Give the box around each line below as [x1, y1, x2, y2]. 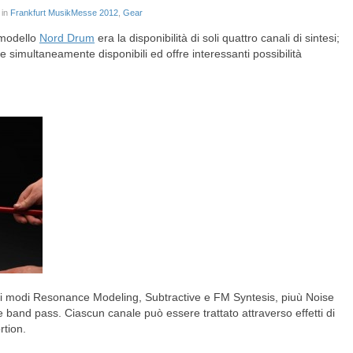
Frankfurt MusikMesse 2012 [10, 8, 118, 17]
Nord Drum [39, 32, 95, 44]
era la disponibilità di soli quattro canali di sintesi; [95, 32, 340, 44]
